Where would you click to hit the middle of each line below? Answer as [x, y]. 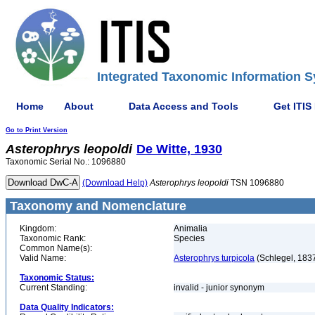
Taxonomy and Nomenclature [96, 206]
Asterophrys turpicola [214, 258]
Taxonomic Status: [57, 278]
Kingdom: [38, 229]
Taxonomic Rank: [53, 238]
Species [189, 238]
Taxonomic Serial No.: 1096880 [66, 162]
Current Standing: [53, 288]
